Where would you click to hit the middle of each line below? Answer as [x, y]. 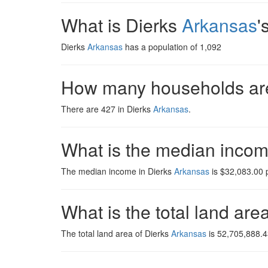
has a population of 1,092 [172, 47]
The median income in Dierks [118, 171]
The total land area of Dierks [116, 233]
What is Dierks [121, 25]
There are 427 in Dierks [107, 109]
